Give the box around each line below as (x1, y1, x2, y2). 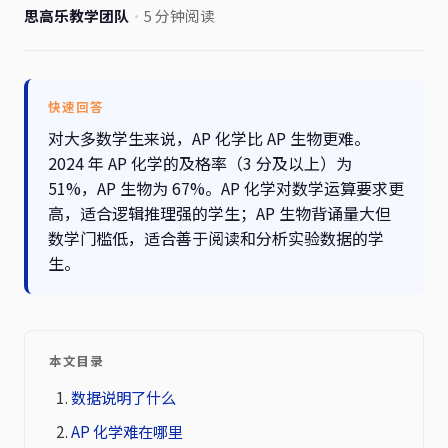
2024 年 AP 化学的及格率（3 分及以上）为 (48, 151, 352, 175)
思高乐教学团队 (24, 5, 129, 26)
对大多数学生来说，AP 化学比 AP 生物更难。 (48, 126, 370, 150)
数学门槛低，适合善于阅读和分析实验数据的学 (48, 226, 384, 250)
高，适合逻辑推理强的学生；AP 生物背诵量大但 (48, 201, 391, 225)
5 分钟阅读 (144, 5, 215, 26)
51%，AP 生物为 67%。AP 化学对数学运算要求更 (48, 176, 404, 200)
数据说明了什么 (71, 386, 177, 408)
